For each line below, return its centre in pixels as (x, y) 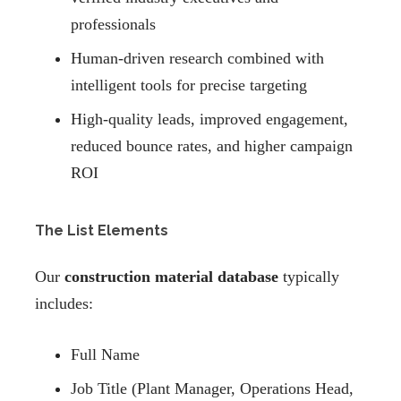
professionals (113, 25)
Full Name (105, 355)
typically (309, 277)
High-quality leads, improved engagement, (209, 119)
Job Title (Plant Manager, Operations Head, (212, 389)
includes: (64, 304)
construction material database (171, 277)
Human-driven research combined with (197, 59)
